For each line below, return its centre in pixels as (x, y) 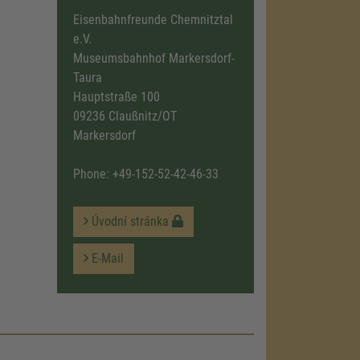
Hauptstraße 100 (116, 97)
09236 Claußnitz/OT (125, 116)
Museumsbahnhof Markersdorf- (153, 58)
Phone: (92, 174)
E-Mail (106, 258)
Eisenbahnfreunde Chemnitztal (153, 20)
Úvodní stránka (130, 221)
